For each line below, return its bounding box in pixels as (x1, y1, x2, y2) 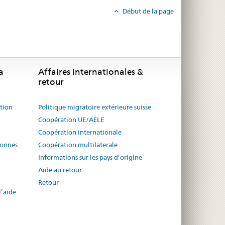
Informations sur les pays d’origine (38, 153, 142, 161)
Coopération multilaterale (38, 140, 118, 149)
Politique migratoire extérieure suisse (38, 102, 151, 111)
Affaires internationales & (38, 66, 143, 77)
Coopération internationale (38, 128, 122, 136)
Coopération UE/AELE (38, 115, 104, 124)
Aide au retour (38, 165, 82, 174)
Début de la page (121, 7, 174, 16)
